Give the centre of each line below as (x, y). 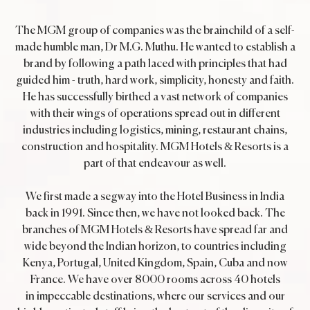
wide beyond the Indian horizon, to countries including (155, 247)
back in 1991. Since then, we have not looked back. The (155, 214)
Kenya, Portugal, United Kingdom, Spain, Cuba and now (155, 264)
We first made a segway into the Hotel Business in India (155, 197)
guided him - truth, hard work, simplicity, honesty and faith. (155, 81)
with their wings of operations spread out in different (155, 114)
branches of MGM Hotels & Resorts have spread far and (155, 230)
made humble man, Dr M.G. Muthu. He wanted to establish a (155, 48)
